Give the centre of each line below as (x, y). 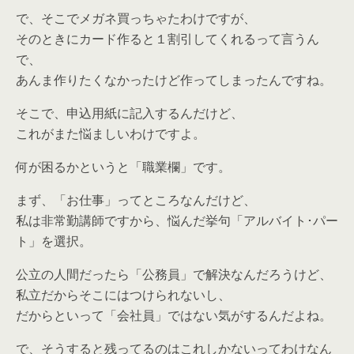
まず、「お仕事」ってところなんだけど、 (136, 200)
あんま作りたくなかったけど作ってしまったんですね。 (174, 80)
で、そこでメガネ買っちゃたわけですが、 (136, 18)
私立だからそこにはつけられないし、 (123, 295)
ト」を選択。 (54, 241)
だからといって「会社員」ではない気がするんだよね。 (174, 315)
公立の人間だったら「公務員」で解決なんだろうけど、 (174, 274)
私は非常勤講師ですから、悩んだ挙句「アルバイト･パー (177, 220)
